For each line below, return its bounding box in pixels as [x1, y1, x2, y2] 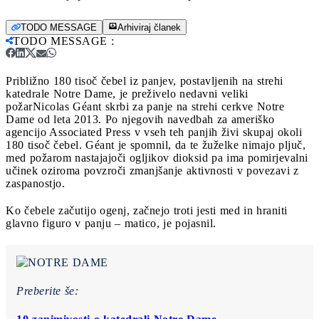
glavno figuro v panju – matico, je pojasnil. [6, 216, 216, 229]
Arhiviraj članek [117, 21, 181, 33]
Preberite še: [16, 284, 78, 297]
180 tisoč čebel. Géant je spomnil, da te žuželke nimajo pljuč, [6, 138, 305, 151]
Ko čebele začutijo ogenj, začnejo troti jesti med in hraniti [6, 204, 288, 216]
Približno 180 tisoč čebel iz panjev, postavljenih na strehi [6, 74, 283, 87]
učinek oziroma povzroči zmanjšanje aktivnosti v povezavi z [6, 164, 299, 177]
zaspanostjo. [6, 177, 65, 189]
